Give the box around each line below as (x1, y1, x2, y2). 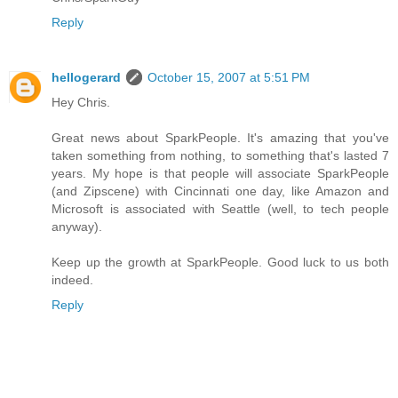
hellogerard (52, 69, 121, 84)
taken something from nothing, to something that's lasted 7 (52, 147, 389, 163)
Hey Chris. (52, 94, 110, 109)
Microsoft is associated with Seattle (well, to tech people (52, 201, 389, 216)
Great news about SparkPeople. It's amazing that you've (52, 130, 389, 145)
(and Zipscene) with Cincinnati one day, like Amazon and (52, 183, 389, 198)
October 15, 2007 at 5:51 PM (147, 69, 310, 84)
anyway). (52, 219, 102, 234)
